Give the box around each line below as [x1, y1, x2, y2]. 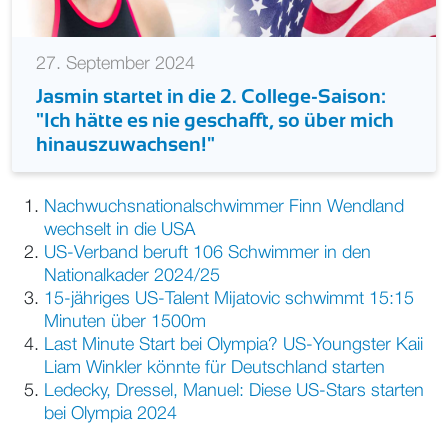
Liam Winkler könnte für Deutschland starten [44, 359, 385, 376]
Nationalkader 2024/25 [44, 267, 220, 284]
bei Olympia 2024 [44, 405, 177, 422]
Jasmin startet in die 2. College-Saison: [36, 84, 386, 107]
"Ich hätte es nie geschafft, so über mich [36, 108, 394, 131]
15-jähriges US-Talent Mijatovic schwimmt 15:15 [44, 290, 414, 307]
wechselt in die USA [44, 221, 195, 238]
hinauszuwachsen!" [36, 132, 215, 155]
